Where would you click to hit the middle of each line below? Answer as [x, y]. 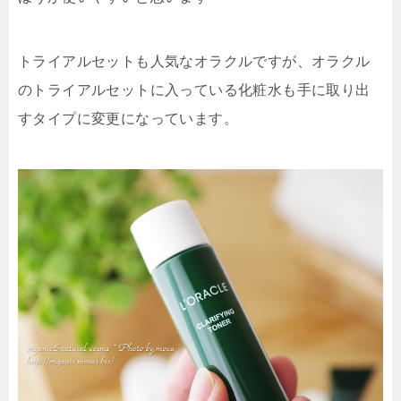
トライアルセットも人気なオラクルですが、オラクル [194, 61]
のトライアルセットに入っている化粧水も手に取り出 [194, 90]
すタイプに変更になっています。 [128, 118]
